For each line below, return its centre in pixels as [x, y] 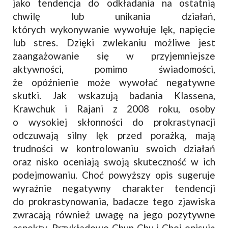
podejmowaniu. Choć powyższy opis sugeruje [114, 175]
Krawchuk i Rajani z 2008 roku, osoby [114, 108]
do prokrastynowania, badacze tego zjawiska [114, 201]
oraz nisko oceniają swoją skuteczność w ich [114, 161]
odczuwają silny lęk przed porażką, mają [114, 135]
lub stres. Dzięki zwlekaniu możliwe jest [114, 42]
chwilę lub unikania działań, [114, 16]
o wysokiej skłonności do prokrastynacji [114, 122]
